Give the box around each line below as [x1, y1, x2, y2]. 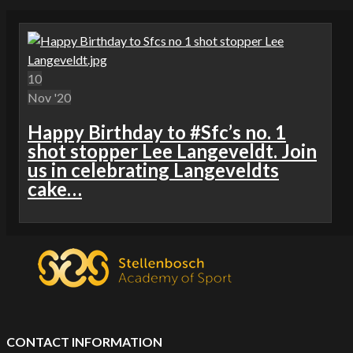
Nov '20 [28, 90, 71, 106]
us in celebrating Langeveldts [28, 158, 279, 182]
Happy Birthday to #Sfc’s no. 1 [28, 121, 286, 144]
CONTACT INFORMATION [6, 334, 162, 350]
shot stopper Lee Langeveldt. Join [28, 139, 317, 163]
